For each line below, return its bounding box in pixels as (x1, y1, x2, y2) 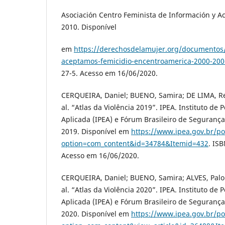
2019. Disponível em (61, 127, 131, 137)
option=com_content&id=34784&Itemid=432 (61, 139, 208, 149)
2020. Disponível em (61, 209, 131, 219)
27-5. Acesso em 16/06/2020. (61, 68, 158, 78)
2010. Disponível (61, 22, 117, 32)
